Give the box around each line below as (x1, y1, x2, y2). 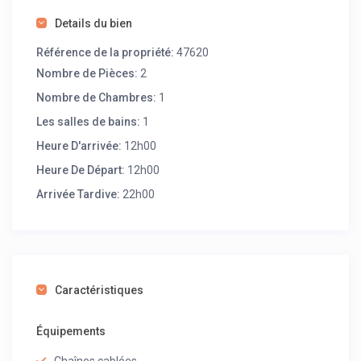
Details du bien (55, 17, 133, 31)
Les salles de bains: (36, 115, 141, 129)
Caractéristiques (55, 284, 144, 297)
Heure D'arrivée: (36, 139, 122, 153)
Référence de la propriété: (36, 46, 175, 60)
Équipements (36, 325, 106, 338)
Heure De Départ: (36, 164, 126, 177)
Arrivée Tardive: (36, 188, 121, 201)
